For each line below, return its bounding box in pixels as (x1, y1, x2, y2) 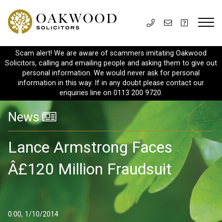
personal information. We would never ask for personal (22, 69, 200, 77)
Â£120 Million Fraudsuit (8, 159, 171, 178)
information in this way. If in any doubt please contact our (18, 79, 204, 87)
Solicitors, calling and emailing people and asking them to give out (5, 59, 217, 67)
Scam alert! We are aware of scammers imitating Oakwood (15, 49, 207, 57)
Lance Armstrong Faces (8, 137, 172, 157)
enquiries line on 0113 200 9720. (59, 89, 163, 97)
